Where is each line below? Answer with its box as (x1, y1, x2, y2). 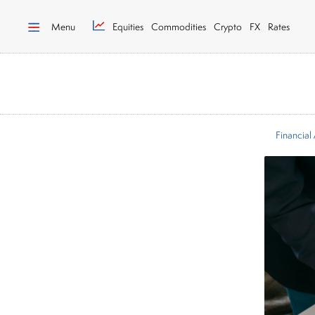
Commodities (151, 20, 206, 33)
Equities (112, 20, 143, 33)
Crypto (214, 20, 242, 33)
